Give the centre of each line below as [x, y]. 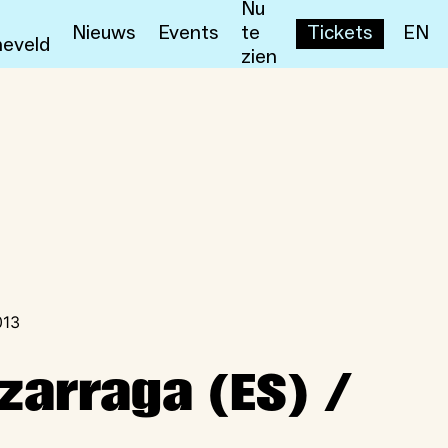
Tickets [340, 33]
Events [188, 33]
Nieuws [104, 33]
